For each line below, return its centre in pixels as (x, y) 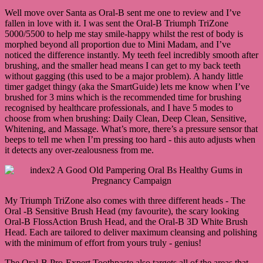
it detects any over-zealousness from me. (79, 150)
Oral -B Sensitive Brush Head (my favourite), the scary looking (122, 211)
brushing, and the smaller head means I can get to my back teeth (123, 65)
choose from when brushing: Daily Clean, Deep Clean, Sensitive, (126, 118)
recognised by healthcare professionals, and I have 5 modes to (119, 107)
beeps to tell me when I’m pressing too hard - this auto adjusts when (130, 139)
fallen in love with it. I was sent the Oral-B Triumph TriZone (117, 23)
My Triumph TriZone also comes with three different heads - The (125, 200)
